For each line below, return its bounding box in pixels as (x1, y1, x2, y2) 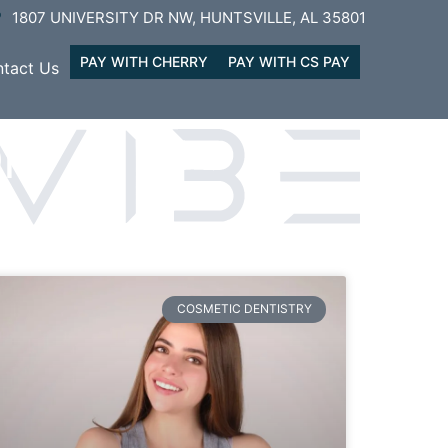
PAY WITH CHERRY (79, 53, 208, 70)
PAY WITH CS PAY (227, 53, 350, 70)
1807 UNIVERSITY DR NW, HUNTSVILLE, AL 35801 (12, 8, 366, 27)
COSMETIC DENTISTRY (176, 301, 312, 317)
